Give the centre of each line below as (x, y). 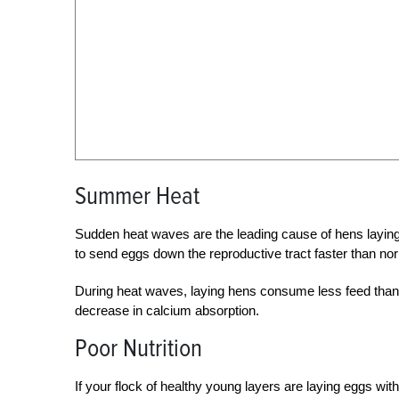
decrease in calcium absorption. (167, 310)
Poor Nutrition (138, 348)
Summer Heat (137, 196)
